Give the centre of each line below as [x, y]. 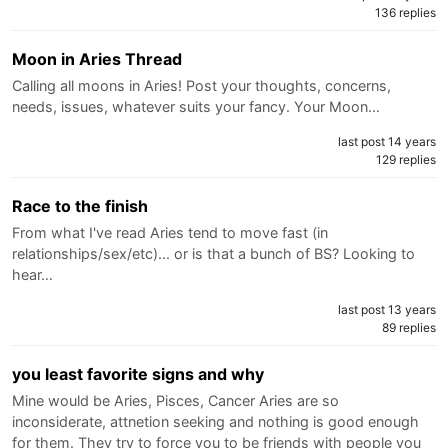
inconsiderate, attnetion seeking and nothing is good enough [215, 422]
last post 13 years [387, 310]
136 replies [405, 13]
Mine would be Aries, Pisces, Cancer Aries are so [175, 401]
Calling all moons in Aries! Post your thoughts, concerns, [201, 86]
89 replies [409, 328]
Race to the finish [80, 206]
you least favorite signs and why [138, 374]
